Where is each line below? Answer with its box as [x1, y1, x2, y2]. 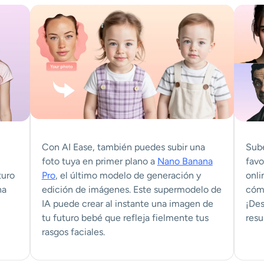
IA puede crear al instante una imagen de [41, 197, 213, 209]
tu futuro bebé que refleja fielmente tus [41, 212, 209, 223]
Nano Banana [157, 155, 213, 167]
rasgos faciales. [41, 226, 105, 237]
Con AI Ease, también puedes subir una [41, 141, 205, 153]
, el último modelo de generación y [55, 169, 201, 181]
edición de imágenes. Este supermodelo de [41, 183, 222, 195]
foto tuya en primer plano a [41, 155, 157, 167]
